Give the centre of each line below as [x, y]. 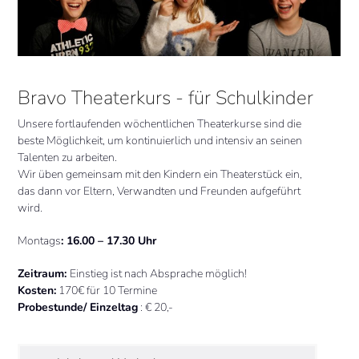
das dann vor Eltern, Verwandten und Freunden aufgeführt [159, 192]
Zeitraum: [44, 274]
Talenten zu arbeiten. [68, 158]
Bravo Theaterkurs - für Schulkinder [166, 98]
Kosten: [37, 291]
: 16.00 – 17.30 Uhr [109, 241]
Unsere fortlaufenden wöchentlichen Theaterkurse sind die [160, 124]
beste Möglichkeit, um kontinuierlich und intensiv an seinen [160, 141]
